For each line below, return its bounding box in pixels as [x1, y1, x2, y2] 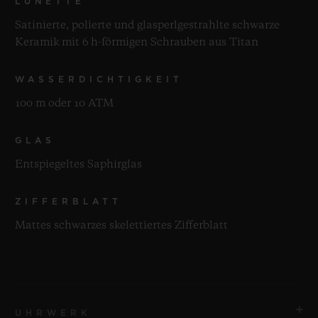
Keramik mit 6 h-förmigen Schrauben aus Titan [15, 36, 258, 48]
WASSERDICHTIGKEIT [15, 75, 183, 84]
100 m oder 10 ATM [15, 97, 114, 109]
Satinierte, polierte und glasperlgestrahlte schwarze [15, 19, 280, 31]
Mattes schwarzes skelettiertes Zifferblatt [15, 219, 228, 231]
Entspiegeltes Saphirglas [15, 158, 142, 170]
